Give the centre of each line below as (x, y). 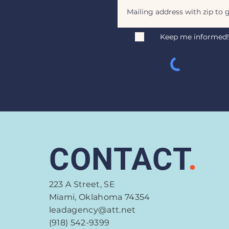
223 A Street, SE (82, 184)
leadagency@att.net (92, 210)
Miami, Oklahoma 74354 (99, 197)
